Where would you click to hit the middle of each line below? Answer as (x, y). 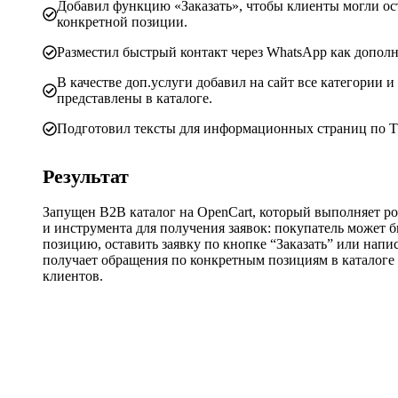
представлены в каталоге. (135, 99)
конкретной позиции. (122, 22)
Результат (86, 177)
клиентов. (73, 276)
